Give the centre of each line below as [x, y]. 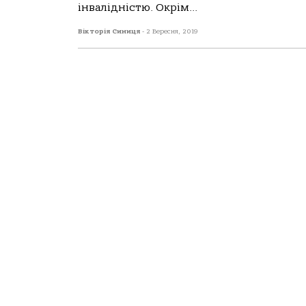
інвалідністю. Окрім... [138, 8]
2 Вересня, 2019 [172, 31]
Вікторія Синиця [110, 31]
